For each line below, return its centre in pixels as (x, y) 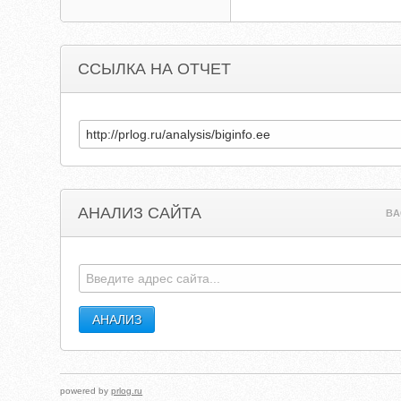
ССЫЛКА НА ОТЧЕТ (155, 69)
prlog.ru (127, 391)
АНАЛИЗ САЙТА (140, 213)
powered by (86, 391)
